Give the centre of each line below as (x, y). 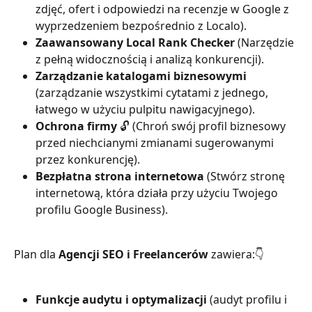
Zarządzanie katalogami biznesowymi (142, 76)
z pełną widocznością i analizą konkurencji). (150, 59)
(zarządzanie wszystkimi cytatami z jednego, (153, 93)
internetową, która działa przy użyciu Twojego (158, 193)
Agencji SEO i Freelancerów (133, 255)
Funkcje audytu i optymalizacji (123, 300)
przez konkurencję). (88, 159)
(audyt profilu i (250, 300)
